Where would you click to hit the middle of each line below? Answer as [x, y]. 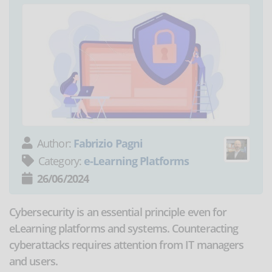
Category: [61, 161]
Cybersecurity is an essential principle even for [118, 212]
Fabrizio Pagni [108, 143]
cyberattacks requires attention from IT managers [127, 244]
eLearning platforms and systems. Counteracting [124, 228]
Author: [55, 143]
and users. [33, 261]
